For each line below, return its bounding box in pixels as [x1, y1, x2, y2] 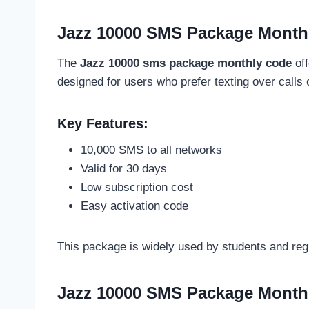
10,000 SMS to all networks [81, 143, 222, 157]
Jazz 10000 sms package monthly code [80, 56, 292, 70]
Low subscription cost [81, 180, 193, 194]
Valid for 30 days [81, 161, 167, 175]
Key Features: [57, 115, 148, 131]
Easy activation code [81, 199, 188, 212]
